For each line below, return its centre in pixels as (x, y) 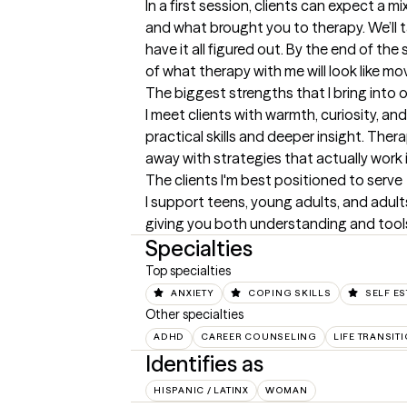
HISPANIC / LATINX (201, 391)
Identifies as (204, 364)
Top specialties (188, 271)
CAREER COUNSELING (259, 337)
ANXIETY (193, 293)
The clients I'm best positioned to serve (274, 180)
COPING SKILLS (289, 293)
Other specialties (194, 315)
